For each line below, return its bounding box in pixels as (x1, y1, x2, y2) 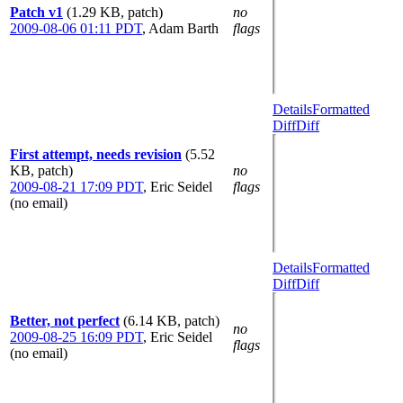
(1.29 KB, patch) (67, 4, 163, 20)
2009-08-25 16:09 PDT (10, 329, 143, 345)
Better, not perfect (10, 313, 120, 328)
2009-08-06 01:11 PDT (10, 21, 142, 36)
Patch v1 (10, 4, 63, 20)
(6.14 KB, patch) (123, 313, 219, 328)
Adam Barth (148, 21, 219, 36)
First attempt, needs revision (10, 147, 182, 162)
